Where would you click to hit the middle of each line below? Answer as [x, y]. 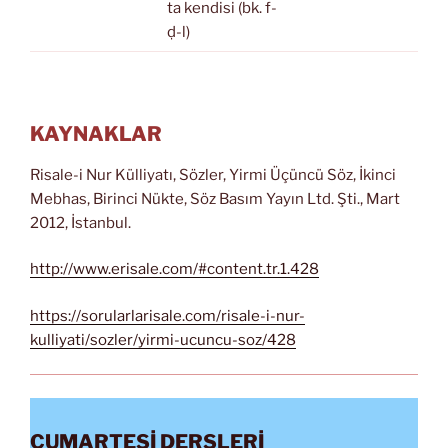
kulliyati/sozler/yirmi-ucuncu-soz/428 [163, 339]
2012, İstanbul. [80, 222]
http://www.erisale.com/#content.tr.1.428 [174, 269]
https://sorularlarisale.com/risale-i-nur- [167, 315]
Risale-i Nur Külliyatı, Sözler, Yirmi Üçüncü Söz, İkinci [213, 174]
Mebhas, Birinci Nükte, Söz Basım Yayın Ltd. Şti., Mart [215, 198]
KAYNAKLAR [96, 133]
